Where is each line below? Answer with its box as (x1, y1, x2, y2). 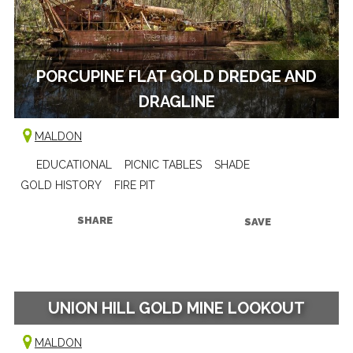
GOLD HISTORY (20, 178, 102, 191)
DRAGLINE (138, 91, 215, 111)
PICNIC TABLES (124, 158, 202, 171)
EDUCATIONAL (35, 158, 112, 171)
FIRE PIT (113, 178, 155, 191)
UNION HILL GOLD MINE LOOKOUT (48, 298, 305, 318)
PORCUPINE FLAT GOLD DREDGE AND (36, 66, 317, 86)
